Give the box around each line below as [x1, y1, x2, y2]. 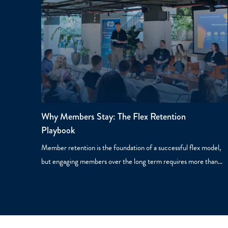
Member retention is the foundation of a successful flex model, [41, 142, 221, 154]
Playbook [41, 124, 75, 137]
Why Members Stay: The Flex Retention [41, 110, 186, 124]
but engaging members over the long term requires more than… [41, 156, 222, 167]
